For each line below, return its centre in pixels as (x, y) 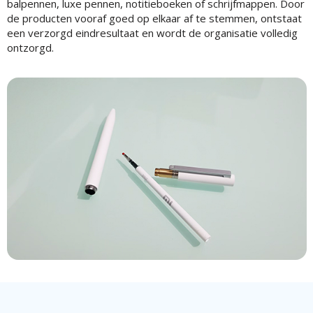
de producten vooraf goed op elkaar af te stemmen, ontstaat (154, 18)
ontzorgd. (30, 47)
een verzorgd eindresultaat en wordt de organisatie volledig (152, 32)
